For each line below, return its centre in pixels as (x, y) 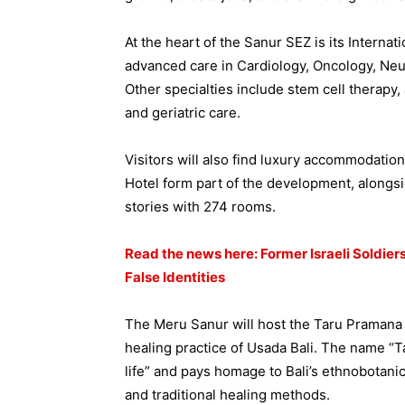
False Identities (175, 277)
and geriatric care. (183, 113)
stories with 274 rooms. (200, 207)
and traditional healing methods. (227, 395)
